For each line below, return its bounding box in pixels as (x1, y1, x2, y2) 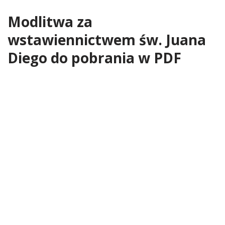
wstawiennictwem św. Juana (8, 30, 206, 49)
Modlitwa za (8, 12, 92, 31)
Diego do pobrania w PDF (8, 48, 181, 67)
